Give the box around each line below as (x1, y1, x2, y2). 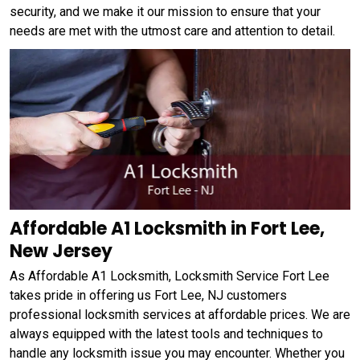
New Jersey (10, 238, 112, 264)
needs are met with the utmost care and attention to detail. (10, 23, 335, 39)
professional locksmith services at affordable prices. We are (10, 306, 350, 322)
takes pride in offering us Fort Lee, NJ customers (10, 287, 287, 303)
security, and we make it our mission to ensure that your (10, 4, 321, 19)
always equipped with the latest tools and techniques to (10, 325, 323, 342)
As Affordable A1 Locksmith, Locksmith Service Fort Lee (10, 268, 329, 284)
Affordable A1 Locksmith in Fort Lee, (10, 215, 325, 241)
